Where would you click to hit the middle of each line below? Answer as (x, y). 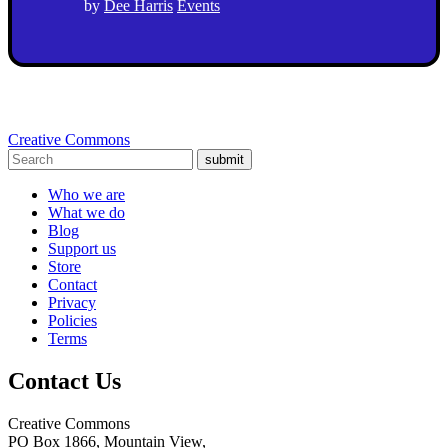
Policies (72, 320)
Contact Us (64, 380)
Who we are (86, 194)
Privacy (72, 302)
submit (224, 159)
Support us (82, 248)
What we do (86, 212)
